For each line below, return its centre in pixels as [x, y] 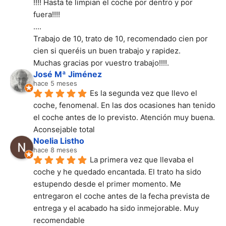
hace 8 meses [55, 150]
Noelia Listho [59, 141]
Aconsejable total [64, 130]
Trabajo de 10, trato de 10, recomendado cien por [121, 39]
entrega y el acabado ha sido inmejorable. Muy [116, 208]
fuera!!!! [47, 15]
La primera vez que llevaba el [142, 160]
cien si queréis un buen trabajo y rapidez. [107, 51]
